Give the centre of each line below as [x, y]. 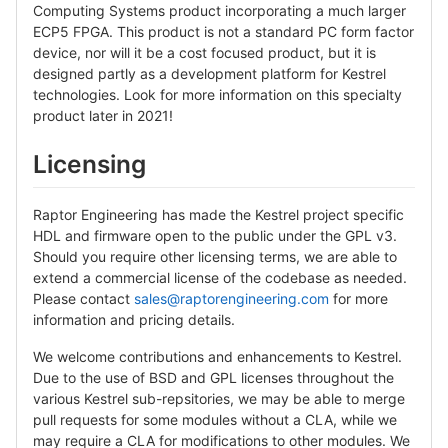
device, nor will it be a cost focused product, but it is [204, 53]
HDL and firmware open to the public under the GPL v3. [215, 235]
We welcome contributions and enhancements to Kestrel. [217, 356]
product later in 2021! [103, 116]
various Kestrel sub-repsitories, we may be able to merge [219, 398]
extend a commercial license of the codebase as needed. [220, 277]
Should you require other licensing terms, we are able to [215, 256]
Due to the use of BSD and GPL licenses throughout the [213, 377]
